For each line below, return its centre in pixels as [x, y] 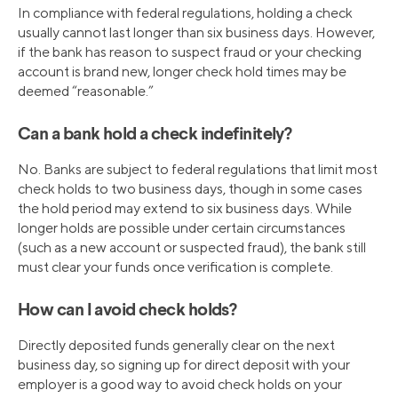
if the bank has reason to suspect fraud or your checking [190, 52]
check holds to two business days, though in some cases [190, 189]
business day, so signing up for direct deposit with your [184, 365]
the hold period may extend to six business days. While [185, 209]
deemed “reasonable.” [86, 92]
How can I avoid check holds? [127, 311]
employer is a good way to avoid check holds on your [180, 385]
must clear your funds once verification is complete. [175, 267]
